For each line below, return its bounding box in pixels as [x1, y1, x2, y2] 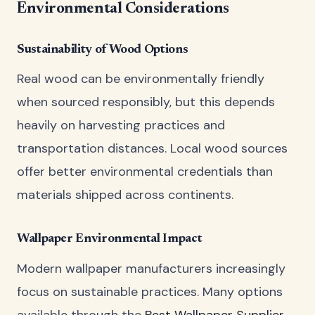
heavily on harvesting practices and [17, 117, 225, 134]
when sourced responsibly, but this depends [17, 94, 275, 111]
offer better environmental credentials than [17, 163, 273, 181]
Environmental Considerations [17, 1, 229, 18]
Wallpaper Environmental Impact [17, 233, 202, 246]
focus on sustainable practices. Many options [17, 283, 283, 300]
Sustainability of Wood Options [17, 44, 188, 57]
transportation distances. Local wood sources [17, 140, 288, 157]
